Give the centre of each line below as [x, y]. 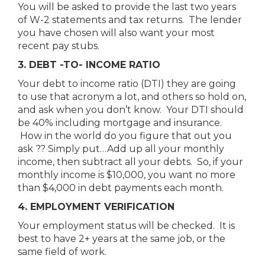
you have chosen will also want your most [116, 33]
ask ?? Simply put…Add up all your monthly [121, 149]
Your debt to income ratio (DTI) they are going [127, 84]
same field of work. [62, 252]
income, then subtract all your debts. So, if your [130, 162]
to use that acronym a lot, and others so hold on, [132, 97]
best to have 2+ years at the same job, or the [122, 239]
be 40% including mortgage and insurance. [120, 123]
